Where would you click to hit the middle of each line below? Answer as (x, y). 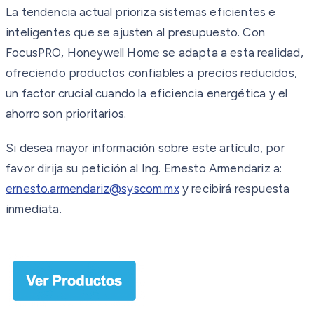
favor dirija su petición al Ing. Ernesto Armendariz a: (144, 168)
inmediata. (34, 209)
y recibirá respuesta (234, 188)
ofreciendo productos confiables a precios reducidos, (151, 73)
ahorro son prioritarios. (66, 113)
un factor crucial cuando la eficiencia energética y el (147, 93)
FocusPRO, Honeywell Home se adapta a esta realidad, (155, 52)
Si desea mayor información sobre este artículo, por (145, 148)
